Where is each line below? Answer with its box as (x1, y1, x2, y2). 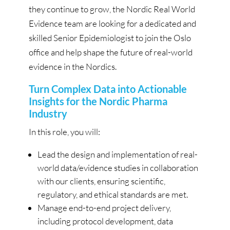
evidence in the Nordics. (29, 61, 117, 72)
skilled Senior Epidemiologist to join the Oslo (29, 32, 191, 43)
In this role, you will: (29, 126, 100, 137)
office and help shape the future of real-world (29, 46, 193, 57)
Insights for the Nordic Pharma (29, 94, 167, 107)
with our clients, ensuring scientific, (37, 175, 165, 186)
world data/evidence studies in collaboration (37, 162, 198, 173)
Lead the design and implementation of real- (37, 148, 198, 160)
